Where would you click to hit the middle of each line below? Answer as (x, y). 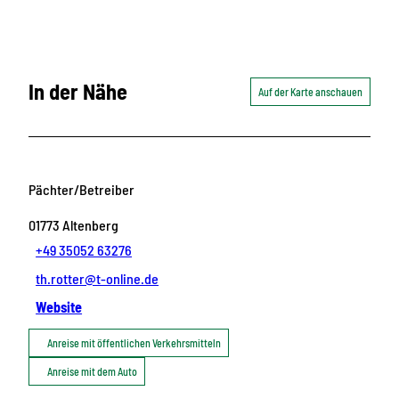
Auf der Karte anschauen (310, 91)
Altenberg (90, 225)
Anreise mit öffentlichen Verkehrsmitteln (134, 343)
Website (59, 307)
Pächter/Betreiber (81, 190)
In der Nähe (78, 91)
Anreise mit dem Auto (92, 372)
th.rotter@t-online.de (98, 279)
